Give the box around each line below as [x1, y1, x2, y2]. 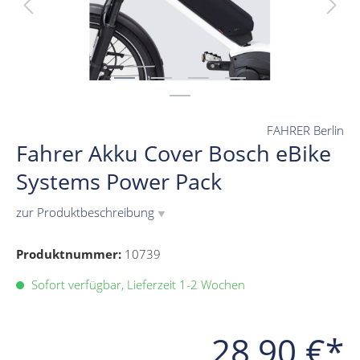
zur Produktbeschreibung [16, 204, 157, 221]
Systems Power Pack [16, 166, 222, 197]
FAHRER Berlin [267, 122, 344, 139]
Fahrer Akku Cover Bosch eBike [16, 138, 331, 169]
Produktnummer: [16, 246, 125, 263]
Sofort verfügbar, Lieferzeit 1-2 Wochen [28, 276, 245, 293]
